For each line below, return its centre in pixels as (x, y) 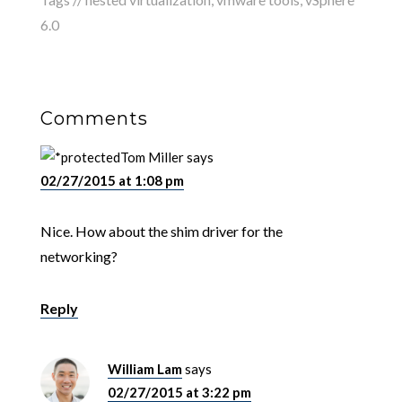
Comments (94, 119)
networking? (79, 257)
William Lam (144, 369)
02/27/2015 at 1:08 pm (112, 181)
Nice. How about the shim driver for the (161, 232)
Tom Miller (152, 157)
